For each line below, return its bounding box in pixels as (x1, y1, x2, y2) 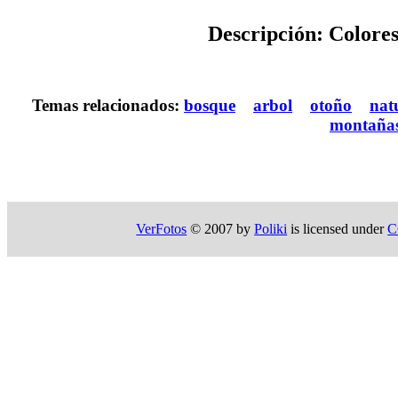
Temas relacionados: (32, 96, 184, 115)
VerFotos (136, 220, 187, 236)
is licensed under (287, 220, 388, 236)
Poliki (254, 220, 288, 236)
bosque (184, 96, 235, 115)
